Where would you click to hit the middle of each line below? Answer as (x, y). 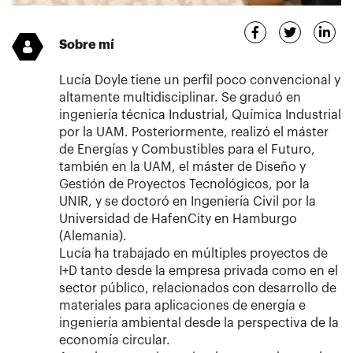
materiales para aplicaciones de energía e (182, 305)
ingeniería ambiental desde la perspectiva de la (199, 323)
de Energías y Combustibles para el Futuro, (187, 149)
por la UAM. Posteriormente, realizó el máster (194, 132)
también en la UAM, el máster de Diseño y (182, 167)
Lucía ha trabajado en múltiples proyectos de (193, 253)
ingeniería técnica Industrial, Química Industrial (200, 115)
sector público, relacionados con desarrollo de (198, 288)
